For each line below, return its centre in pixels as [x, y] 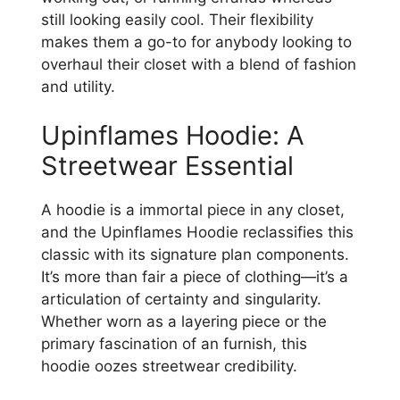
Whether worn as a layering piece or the [184, 322]
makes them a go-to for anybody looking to [196, 42]
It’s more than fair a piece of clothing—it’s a [195, 277]
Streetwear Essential [167, 166]
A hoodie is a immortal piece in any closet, [193, 210]
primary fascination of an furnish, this [174, 344]
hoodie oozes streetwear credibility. [169, 367]
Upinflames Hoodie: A [173, 136]
